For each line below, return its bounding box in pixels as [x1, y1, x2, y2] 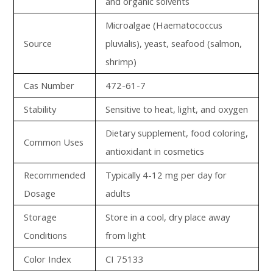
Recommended [24, 169, 86, 181]
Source [24, 37, 52, 49]
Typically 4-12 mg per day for [105, 169, 227, 181]
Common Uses [24, 136, 84, 148]
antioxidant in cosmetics [105, 145, 205, 157]
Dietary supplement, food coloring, [105, 127, 249, 139]
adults [105, 187, 131, 199]
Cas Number [24, 79, 75, 91]
